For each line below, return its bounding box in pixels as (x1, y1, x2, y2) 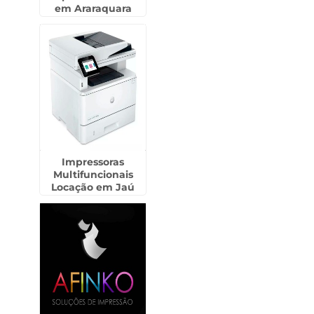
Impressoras (62, 156, 125, 168)
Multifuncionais (53, 168, 133, 181)
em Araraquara (54, 2, 132, 15)
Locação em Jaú (51, 181, 135, 193)
